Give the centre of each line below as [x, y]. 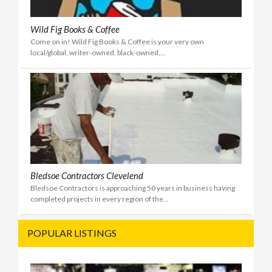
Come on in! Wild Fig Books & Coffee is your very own [117, 41]
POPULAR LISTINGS [72, 233]
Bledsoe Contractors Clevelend [87, 176]
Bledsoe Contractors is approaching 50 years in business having [133, 188]
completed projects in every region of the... [100, 199]
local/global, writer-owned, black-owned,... [98, 52]
